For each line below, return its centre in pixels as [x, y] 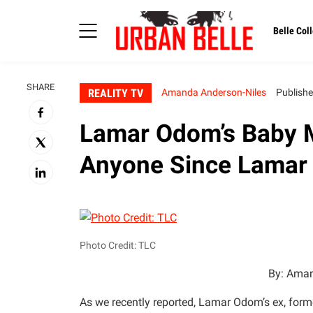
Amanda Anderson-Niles [214, 93]
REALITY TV [116, 93]
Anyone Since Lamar [194, 165]
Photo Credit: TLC [118, 246]
